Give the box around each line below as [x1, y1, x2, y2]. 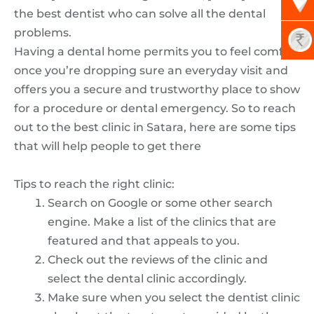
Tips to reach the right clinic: [14, 177, 175, 191]
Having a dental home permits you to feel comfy [14, 44, 289, 58]
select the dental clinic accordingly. [48, 271, 247, 285]
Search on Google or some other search [48, 196, 273, 210]
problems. [14, 25, 71, 39]
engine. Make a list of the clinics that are [48, 214, 276, 228]
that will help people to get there [14, 139, 201, 153]
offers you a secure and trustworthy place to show [14, 82, 300, 96]
